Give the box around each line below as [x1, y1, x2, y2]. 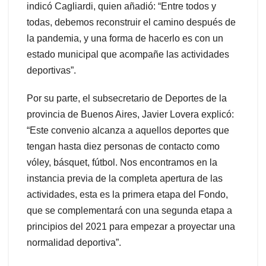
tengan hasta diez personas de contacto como [27, 141, 220, 151]
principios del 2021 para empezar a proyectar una [27, 221, 235, 232]
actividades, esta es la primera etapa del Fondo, [27, 189, 228, 199]
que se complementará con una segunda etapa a [27, 205, 232, 216]
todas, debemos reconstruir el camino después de [27, 17, 236, 27]
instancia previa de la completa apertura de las [27, 173, 223, 183]
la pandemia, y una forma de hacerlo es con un [27, 33, 223, 43]
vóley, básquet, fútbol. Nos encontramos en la [27, 157, 217, 167]
